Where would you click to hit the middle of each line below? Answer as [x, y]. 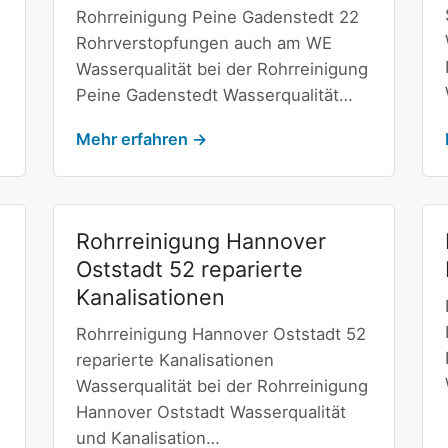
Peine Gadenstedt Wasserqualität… [214, 94]
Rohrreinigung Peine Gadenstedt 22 [217, 16]
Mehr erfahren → [141, 139]
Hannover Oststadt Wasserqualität [210, 412]
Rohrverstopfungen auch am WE [203, 42]
